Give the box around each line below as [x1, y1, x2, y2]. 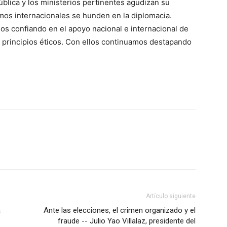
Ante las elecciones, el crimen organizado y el [44, 206, 196, 215]
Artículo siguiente [146, 193, 196, 200]
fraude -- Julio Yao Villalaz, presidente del [58, 216, 196, 225]
